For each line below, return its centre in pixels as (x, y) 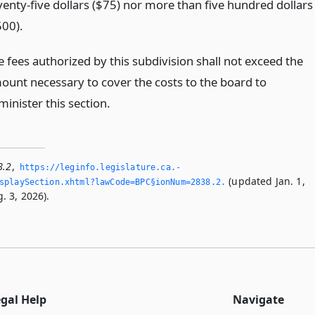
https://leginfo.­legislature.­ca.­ (100, 168)
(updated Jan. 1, (265, 181)
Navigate (258, 300)
